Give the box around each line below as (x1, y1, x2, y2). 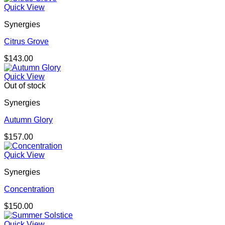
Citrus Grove (4, 37, 49, 46)
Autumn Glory (4, 116, 53, 125)
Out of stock (4, 81, 46, 90)
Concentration (4, 185, 54, 194)
